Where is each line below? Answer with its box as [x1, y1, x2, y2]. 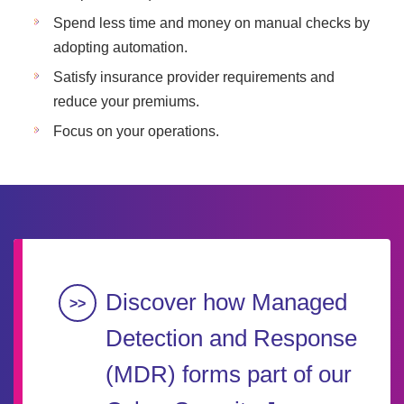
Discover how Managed [106, 289, 347, 316]
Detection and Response [106, 325, 357, 352]
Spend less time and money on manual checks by [53, 15, 370, 31]
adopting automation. [53, 40, 188, 55]
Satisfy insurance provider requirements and [53, 69, 335, 85]
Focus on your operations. [53, 124, 219, 139]
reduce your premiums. [53, 94, 199, 109]
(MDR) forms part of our [106, 361, 352, 388]
